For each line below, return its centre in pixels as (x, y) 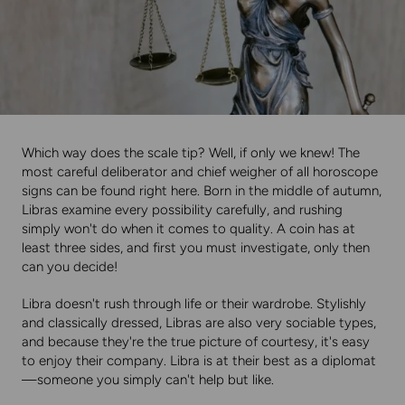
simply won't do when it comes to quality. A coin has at (188, 229)
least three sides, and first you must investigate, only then (196, 248)
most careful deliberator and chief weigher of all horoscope (200, 172)
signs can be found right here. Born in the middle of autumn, (202, 191)
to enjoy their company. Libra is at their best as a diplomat (199, 361)
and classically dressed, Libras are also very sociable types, (199, 323)
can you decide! (70, 267)
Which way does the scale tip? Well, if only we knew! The (191, 153)
